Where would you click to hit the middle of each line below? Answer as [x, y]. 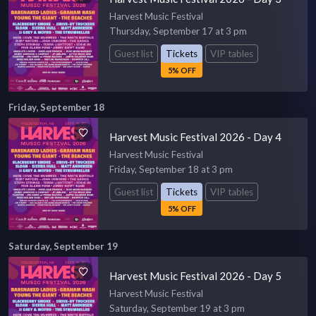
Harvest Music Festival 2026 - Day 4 [196, 137]
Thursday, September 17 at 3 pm [178, 31]
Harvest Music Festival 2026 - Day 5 [196, 276]
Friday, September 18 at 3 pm [171, 170]
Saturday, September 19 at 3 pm [177, 309]
